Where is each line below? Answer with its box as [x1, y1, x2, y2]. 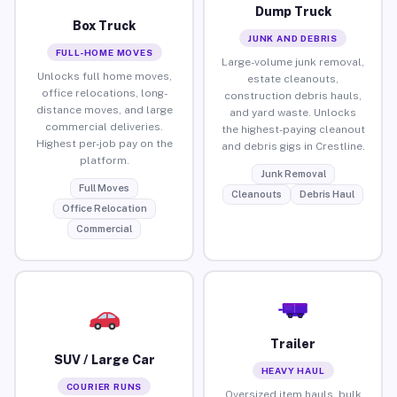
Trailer [270, 336, 315, 351]
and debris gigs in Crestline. [221, 139, 365, 152]
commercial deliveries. [45, 120, 163, 133]
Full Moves [79, 182, 129, 193]
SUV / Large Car [53, 352, 155, 367]
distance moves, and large [35, 103, 173, 116]
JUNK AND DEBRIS [248, 32, 338, 43]
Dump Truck [254, 4, 331, 19]
